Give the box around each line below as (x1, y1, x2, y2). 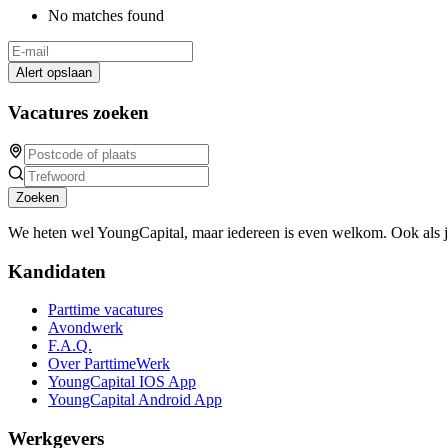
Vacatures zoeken (8, 102, 149, 124)
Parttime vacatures (48, 301, 163, 319)
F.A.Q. (48, 337, 92, 355)
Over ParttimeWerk (48, 355, 170, 373)
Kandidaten (8, 260, 106, 282)
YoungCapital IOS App (48, 373, 196, 391)
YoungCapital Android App (48, 391, 222, 409)
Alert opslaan (16, 65, 92, 81)
